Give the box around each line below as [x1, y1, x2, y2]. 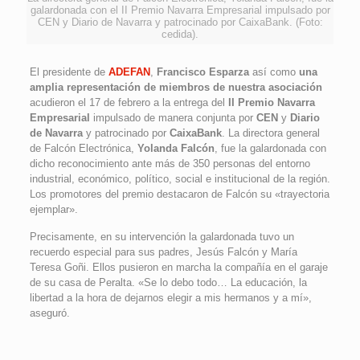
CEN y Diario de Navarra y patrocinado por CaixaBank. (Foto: [37, 16, 323, 29]
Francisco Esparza [156, 66, 249, 79]
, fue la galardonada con [214, 142, 326, 155]
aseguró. [29, 307, 70, 320]
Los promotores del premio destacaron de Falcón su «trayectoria [29, 188, 329, 201]
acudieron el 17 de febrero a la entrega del [29, 96, 228, 109]
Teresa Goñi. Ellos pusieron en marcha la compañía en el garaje [29, 261, 328, 274]
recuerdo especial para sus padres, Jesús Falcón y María [29, 246, 297, 259]
